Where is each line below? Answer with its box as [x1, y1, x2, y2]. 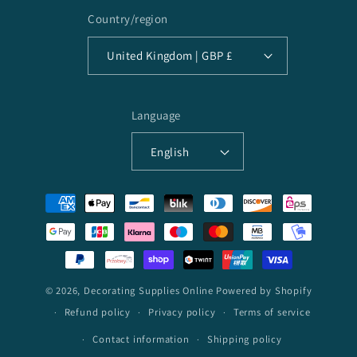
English [150, 143, 190, 159]
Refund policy [64, 305, 131, 320]
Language [131, 107, 181, 123]
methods [31, 209, 86, 228]
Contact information [92, 332, 190, 347]
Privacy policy [148, 305, 216, 320]
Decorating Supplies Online [84, 284, 214, 298]
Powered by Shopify [215, 284, 312, 298]
